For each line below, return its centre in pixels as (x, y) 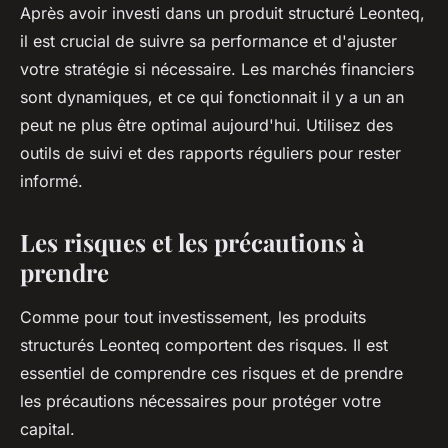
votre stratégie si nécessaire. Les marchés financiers (217, 69)
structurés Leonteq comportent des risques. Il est (204, 345)
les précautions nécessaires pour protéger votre (200, 401)
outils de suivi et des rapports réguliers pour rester (210, 153)
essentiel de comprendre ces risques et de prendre (211, 373)
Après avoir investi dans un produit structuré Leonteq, (222, 13)
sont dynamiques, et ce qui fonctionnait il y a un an (212, 97)
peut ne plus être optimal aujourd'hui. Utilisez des (206, 125)
